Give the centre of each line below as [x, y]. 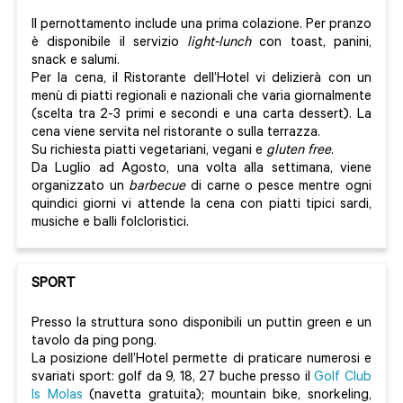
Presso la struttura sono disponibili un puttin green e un [201, 325]
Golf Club [343, 379]
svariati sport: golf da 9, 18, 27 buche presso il [173, 379]
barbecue [157, 188]
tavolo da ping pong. [96, 343]
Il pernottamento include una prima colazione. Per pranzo [201, 26]
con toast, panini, [312, 44]
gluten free [299, 152]
